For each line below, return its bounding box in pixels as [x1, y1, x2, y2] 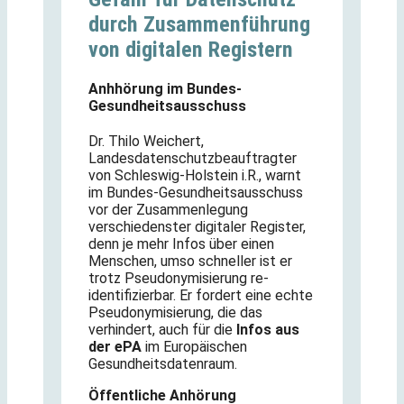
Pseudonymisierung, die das [88, 303, 262, 321]
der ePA [88, 337, 142, 355]
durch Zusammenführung [88, 11, 310, 37]
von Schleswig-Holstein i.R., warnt [88, 166, 301, 184]
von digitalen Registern [88, 36, 293, 62]
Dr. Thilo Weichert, [88, 132, 204, 150]
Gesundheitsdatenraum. [88, 354, 237, 372]
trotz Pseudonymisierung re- [88, 269, 269, 287]
